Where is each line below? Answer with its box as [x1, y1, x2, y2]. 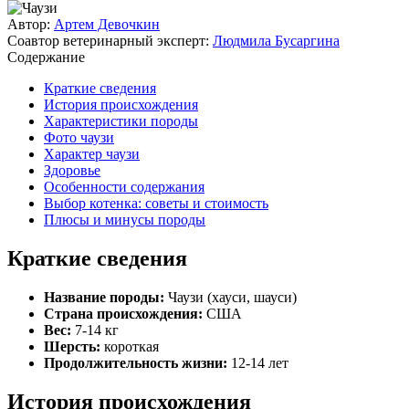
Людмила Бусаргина [213, 32, 340, 48]
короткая [100, 338, 159, 354]
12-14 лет [231, 354, 288, 371]
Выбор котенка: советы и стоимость [44, 194, 268, 211]
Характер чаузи [44, 145, 140, 162]
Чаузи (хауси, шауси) [168, 288, 297, 305]
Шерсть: [44, 338, 100, 354]
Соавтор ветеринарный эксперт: [7, 32, 209, 48]
